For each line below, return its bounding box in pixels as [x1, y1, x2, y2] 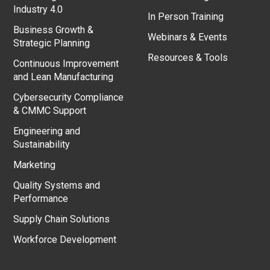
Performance [13, 193, 69, 204]
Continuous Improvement [13, 58, 119, 69]
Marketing [13, 159, 56, 171]
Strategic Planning [13, 37, 90, 49]
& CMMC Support [13, 105, 87, 116]
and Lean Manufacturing [13, 71, 114, 83]
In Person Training [148, 11, 224, 22]
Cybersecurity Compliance [13, 92, 124, 103]
